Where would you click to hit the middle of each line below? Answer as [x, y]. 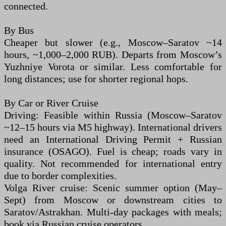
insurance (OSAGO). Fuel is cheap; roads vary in [113, 151]
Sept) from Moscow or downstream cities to [113, 200]
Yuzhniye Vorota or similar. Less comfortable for [113, 67]
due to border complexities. [60, 176]
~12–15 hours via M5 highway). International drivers [113, 127]
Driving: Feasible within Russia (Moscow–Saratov [113, 115]
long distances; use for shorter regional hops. [96, 79]
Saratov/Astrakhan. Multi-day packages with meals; [113, 212]
